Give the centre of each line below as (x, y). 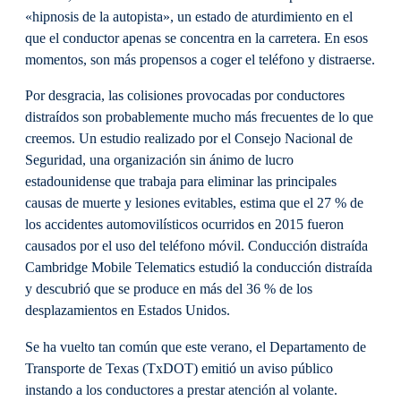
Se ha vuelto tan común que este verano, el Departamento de (196, 347)
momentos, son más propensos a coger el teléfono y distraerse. (200, 60)
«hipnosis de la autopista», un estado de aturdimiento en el (189, 17)
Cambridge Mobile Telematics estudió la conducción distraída (199, 268)
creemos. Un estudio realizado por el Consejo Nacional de (189, 139)
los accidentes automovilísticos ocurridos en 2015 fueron (184, 225)
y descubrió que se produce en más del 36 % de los (169, 290)
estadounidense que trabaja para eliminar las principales (181, 182)
